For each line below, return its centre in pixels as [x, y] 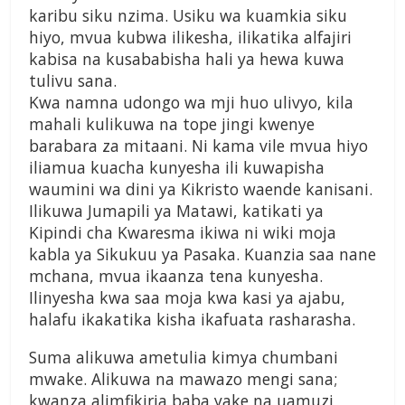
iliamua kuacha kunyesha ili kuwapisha [177, 168]
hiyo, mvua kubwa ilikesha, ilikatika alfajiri [190, 38]
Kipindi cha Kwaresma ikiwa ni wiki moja [183, 233]
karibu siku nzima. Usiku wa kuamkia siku [188, 16]
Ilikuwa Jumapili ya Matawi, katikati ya [176, 211]
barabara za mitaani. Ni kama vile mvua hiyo [198, 146]
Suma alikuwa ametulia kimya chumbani [184, 358]
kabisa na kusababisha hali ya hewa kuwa [187, 59]
